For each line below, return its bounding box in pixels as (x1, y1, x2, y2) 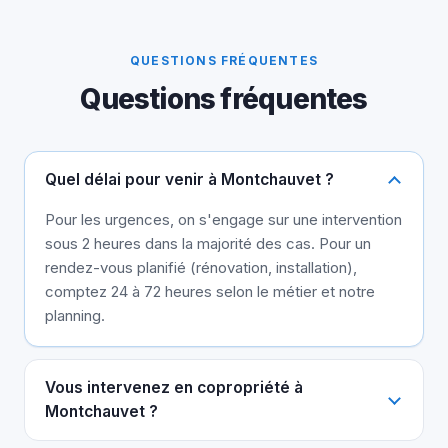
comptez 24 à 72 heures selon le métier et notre (45, 282, 375, 302)
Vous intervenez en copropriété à (45, 378, 303, 398)
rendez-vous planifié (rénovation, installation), (45, 258, 357, 278)
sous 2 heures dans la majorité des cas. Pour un (45, 234, 371, 254)
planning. (45, 306, 105, 326)
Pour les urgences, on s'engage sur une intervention (45, 210, 402, 230)
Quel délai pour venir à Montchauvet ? (45, 170, 334, 190)
